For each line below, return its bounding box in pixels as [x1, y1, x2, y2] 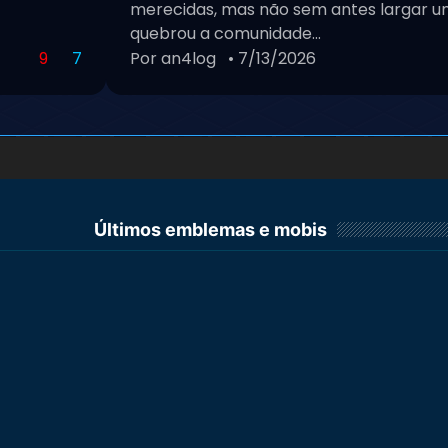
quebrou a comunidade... [130, 22, 321, 45]
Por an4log [130, 47, 216, 70]
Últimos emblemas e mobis [93, 219, 327, 240]
